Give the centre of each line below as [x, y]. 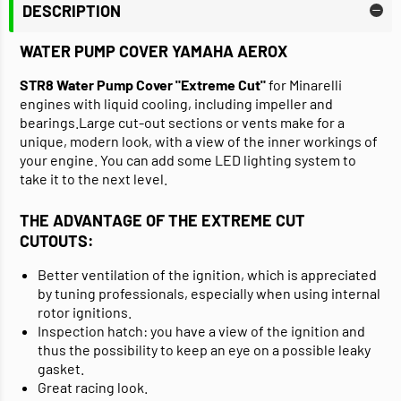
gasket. [61, 369]
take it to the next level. [94, 179]
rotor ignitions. [85, 312]
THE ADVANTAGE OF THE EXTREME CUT [162, 221]
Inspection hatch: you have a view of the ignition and [201, 331]
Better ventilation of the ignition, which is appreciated [207, 275]
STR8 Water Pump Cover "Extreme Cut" [143, 85]
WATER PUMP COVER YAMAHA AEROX [154, 51]
